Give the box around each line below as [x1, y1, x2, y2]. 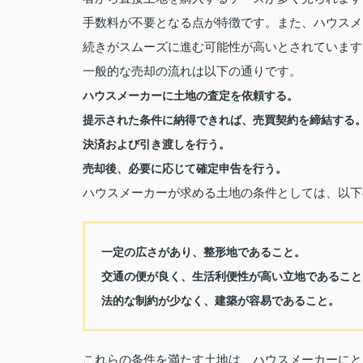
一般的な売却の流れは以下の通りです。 [83, 64, 301, 78]
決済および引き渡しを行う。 [83, 138, 230, 151]
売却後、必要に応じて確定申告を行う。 [83, 162, 287, 175]
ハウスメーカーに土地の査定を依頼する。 [83, 89, 298, 102]
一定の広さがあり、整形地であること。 [101, 246, 305, 258]
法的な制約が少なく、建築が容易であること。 [101, 294, 340, 307]
